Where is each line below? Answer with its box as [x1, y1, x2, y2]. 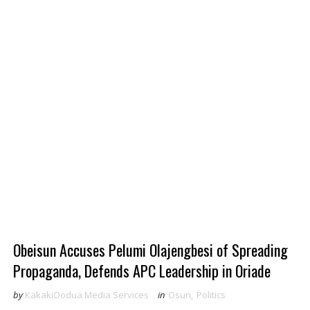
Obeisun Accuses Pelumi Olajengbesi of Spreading [12, 239, 288, 261]
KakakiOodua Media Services [24, 289, 149, 301]
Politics [196, 289, 226, 301]
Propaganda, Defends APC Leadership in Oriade [12, 259, 271, 282]
